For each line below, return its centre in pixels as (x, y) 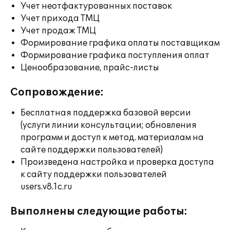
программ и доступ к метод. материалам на (112, 138)
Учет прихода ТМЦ (60, 18)
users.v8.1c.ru (46, 187)
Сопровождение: (57, 92)
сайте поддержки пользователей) (92, 150)
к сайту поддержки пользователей (94, 175)
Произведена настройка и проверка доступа (117, 162)
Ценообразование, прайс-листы (90, 68)
